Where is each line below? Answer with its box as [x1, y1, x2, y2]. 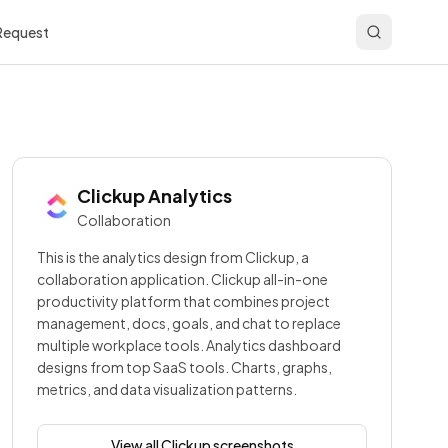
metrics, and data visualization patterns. [37, 380, 297, 398]
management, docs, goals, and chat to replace [37, 314, 341, 332]
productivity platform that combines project [37, 292, 330, 310]
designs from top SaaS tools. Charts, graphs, [37, 358, 332, 376]
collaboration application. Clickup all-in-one [37, 270, 328, 288]
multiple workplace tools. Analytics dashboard [37, 336, 341, 354]
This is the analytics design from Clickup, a [37, 248, 309, 266]
